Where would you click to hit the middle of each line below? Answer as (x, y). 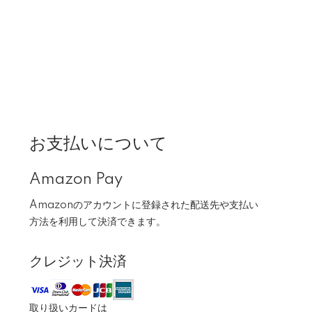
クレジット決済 (78, 262)
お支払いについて (98, 144)
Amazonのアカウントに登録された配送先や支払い (144, 205)
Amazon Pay (76, 180)
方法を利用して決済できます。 (97, 222)
